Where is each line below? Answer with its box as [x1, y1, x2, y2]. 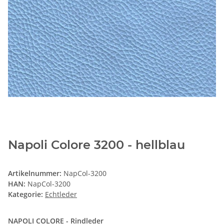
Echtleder [45, 189, 77, 199]
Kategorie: [8, 189, 45, 199]
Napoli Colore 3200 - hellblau [8, 137, 185, 152]
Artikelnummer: [8, 168, 63, 178]
